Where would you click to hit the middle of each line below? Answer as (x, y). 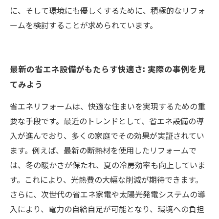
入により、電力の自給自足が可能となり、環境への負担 (107, 209)
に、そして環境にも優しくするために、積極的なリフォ (108, 10)
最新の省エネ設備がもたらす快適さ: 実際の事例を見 (108, 69)
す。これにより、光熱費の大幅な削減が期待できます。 (106, 179)
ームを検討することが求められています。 (84, 25)
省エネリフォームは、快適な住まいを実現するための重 (108, 106)
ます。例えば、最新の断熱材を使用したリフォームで (103, 150)
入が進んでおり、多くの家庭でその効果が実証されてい (107, 135)
